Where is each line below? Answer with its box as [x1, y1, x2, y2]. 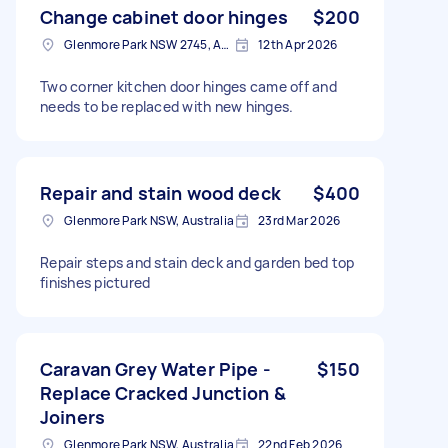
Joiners [40, 404, 106, 429]
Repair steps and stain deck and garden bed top [40, 252, 355, 272]
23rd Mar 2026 [258, 211, 341, 229]
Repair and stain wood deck [40, 180, 281, 205]
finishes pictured [40, 272, 151, 292]
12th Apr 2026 [258, 35, 338, 53]
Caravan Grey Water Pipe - [40, 356, 271, 381]
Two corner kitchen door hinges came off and [40, 76, 337, 96]
